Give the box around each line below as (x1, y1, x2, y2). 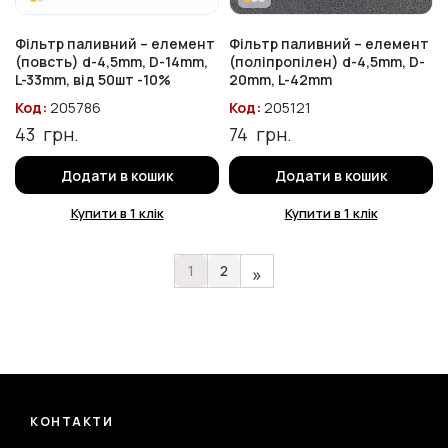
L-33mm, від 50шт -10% (15, 70, 171, 90)
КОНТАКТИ (30, 413, 114, 431)
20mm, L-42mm (229, 70, 332, 90)
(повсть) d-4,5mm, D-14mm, (15, 52, 208, 72)
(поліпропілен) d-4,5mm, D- (229, 52, 425, 72)
